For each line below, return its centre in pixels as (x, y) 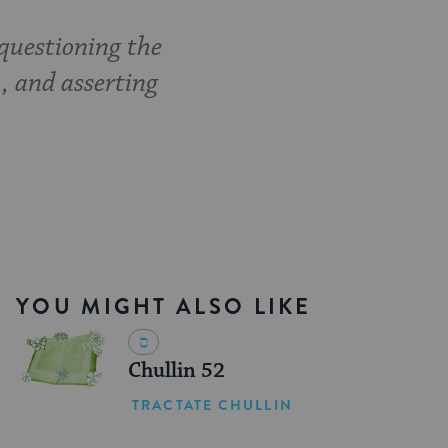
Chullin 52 (177, 371)
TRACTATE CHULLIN (212, 404)
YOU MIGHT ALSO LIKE (164, 307)
